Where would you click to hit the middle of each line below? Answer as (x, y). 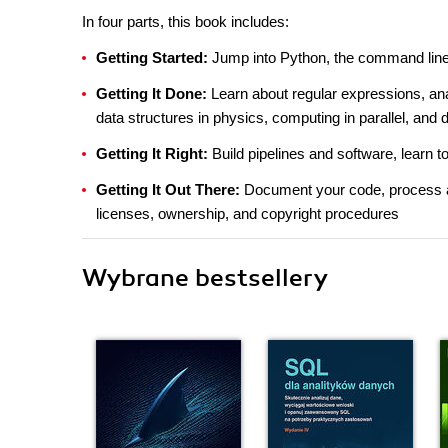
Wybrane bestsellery (205, 278)
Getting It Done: (151, 93)
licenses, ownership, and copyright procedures (247, 213)
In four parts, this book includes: (185, 21)
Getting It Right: (152, 153)
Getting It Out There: (168, 189)
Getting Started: (152, 57)
